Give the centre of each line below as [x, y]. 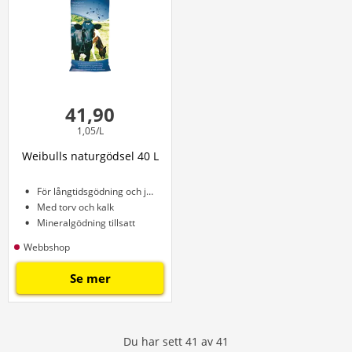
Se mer [90, 278]
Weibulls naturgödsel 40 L [90, 156]
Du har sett [153, 341]
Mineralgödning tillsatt [86, 223]
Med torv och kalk [75, 207]
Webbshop [47, 247]
